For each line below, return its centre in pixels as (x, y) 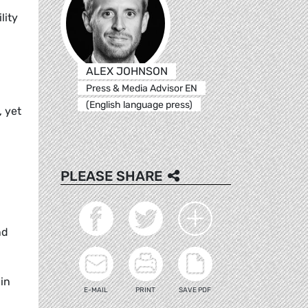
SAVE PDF (195, 290)
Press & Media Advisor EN (141, 88)
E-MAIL (96, 290)
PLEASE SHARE (111, 176)
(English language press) (139, 104)
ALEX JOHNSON (126, 71)
